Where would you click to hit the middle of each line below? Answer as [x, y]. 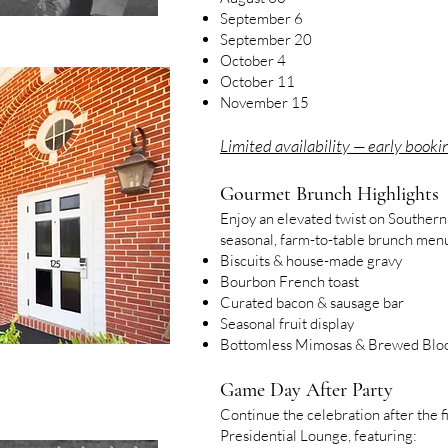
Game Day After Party [306, 390]
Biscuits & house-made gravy [311, 260]
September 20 [266, 39]
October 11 [257, 81]
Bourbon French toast [289, 281]
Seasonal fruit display [287, 323]
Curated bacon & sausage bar [312, 302]
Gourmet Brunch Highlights [329, 194]
